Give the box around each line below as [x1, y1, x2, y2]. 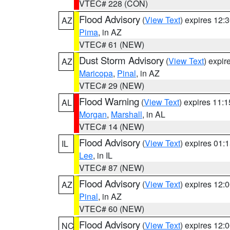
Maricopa [79, 67, 113, 79]
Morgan [79, 108, 107, 120]
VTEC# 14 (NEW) [79, 121, 144, 132]
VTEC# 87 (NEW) [79, 162, 144, 174]
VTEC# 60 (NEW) [79, 203, 144, 215]
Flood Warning [79, 94, 139, 108]
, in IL [93, 149, 112, 161]
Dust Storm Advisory [79, 53, 164, 67]
